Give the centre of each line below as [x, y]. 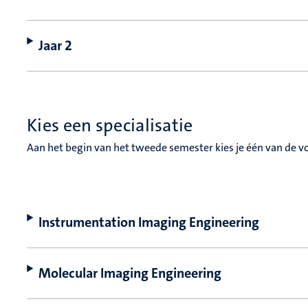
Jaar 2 [56, 46]
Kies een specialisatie [110, 126]
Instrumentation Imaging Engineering [149, 222]
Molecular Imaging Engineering [130, 273]
